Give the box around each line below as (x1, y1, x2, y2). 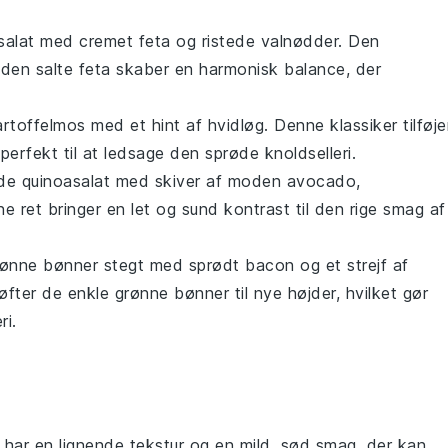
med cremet (34, 31, 139, 51)
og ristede (170, 31, 261, 51)
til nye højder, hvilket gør (229, 283, 428, 303)
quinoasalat (21, 171, 110, 191)
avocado (286, 171, 356, 191)
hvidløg (207, 115, 264, 135)
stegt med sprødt (98, 255, 245, 275)
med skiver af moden (110, 171, 287, 191)
